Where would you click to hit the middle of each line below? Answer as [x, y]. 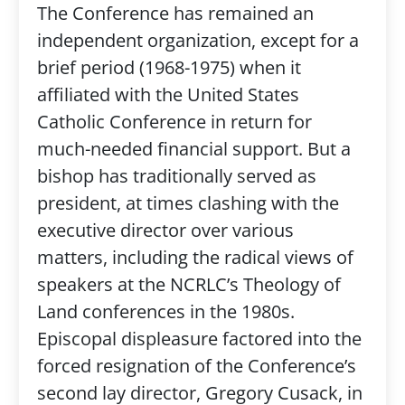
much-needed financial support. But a [193, 149]
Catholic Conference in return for [174, 122]
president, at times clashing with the [188, 203]
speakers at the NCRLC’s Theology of [188, 284]
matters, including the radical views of [195, 257]
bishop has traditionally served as [176, 176]
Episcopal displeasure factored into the [199, 339]
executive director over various [165, 230]
